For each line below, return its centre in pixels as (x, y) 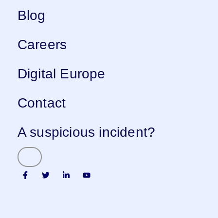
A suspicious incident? (86, 132)
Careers (42, 45)
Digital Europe (61, 74)
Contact (42, 103)
